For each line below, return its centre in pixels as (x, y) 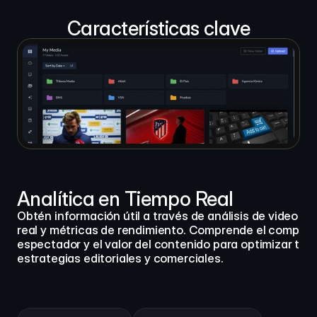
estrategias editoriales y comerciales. (120, 258)
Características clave (158, 28)
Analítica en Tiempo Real (125, 199)
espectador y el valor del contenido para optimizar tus (165, 244)
